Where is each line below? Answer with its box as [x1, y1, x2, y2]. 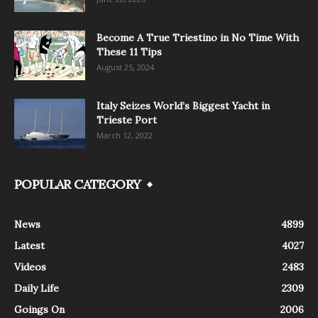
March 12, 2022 [97, 129, 153, 141]
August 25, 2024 [97, 61, 154, 72]
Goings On [14, 302, 65, 316]
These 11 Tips [97, 45, 162, 58]
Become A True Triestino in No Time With [97, 31, 299, 44]
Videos [14, 260, 46, 273]
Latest [14, 238, 45, 252]
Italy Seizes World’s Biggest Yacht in [97, 99, 270, 112]
